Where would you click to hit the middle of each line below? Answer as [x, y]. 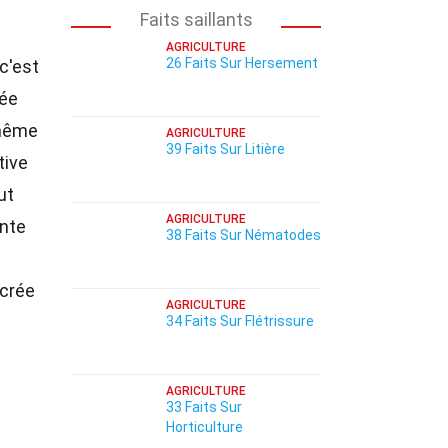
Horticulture [204, 427]
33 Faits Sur [204, 407]
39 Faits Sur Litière [225, 149]
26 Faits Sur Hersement [242, 63]
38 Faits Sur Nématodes [243, 235]
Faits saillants [196, 19]
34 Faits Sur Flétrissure [240, 321]
